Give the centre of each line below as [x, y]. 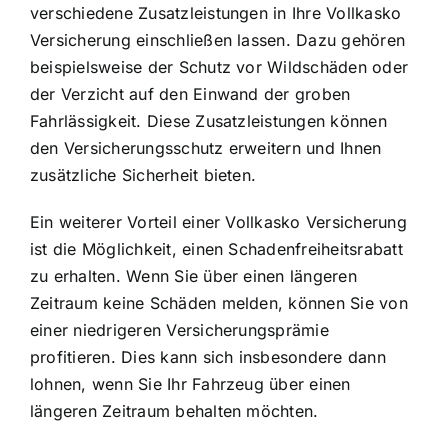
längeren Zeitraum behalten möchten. [174, 411]
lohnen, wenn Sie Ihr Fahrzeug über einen [190, 384]
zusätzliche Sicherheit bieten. [143, 175]
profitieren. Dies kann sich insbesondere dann [208, 357]
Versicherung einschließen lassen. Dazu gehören [218, 40]
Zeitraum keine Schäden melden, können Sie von [219, 303]
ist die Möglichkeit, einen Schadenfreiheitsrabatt [216, 249]
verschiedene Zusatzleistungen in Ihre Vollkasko [216, 13]
